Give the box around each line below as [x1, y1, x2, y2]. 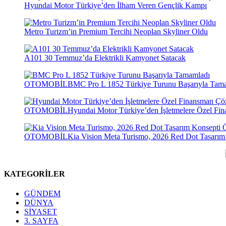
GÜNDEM [24, 189, 61, 198]
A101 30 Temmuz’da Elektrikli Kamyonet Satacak [24, 53, 186, 63]
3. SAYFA [24, 216, 59, 225]
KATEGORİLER [4, 169, 65, 178]
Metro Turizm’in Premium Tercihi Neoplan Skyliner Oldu [24, 27, 208, 36]
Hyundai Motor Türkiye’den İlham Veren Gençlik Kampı [24, 1, 207, 10]
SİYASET [24, 207, 57, 216]
